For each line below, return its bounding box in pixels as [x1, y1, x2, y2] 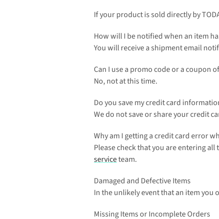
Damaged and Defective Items [94, 175, 191, 186]
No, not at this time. [94, 76, 157, 87]
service [94, 154, 117, 165]
